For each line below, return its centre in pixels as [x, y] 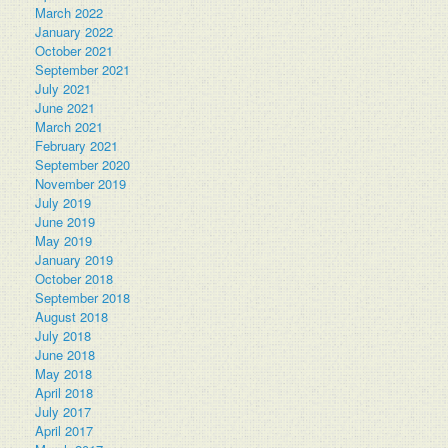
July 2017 [63, 411]
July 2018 [63, 335]
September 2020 [82, 164]
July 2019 [63, 202]
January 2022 [74, 31]
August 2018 [71, 316]
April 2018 [64, 392]
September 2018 [82, 297]
